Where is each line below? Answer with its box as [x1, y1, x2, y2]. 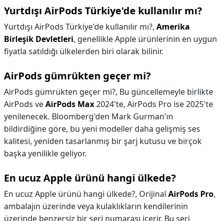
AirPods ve [4, 99, 45, 110]
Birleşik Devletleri [4, 34, 74, 44]
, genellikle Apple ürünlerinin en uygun [74, 34, 217, 44]
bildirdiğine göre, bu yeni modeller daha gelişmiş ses [4, 123, 200, 134]
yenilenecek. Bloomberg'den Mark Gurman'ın [4, 111, 173, 122]
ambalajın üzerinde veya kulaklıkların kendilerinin [4, 201, 188, 212]
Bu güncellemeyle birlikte [119, 86, 213, 97]
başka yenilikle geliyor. [4, 148, 86, 159]
